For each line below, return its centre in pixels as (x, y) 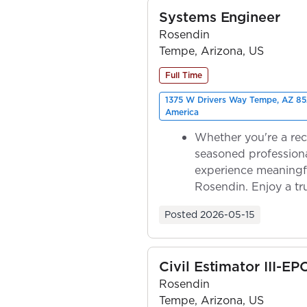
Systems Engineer (220, 17)
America (182, 112)
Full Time (184, 75)
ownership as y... (239, 202)
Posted (181, 214)
